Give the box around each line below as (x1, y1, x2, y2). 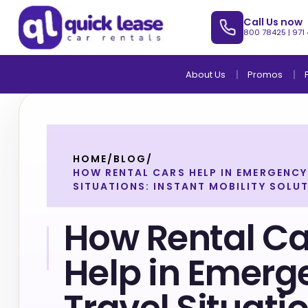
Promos (247, 69, 283, 80)
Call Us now (243, 15, 303, 29)
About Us (185, 69, 225, 80)
